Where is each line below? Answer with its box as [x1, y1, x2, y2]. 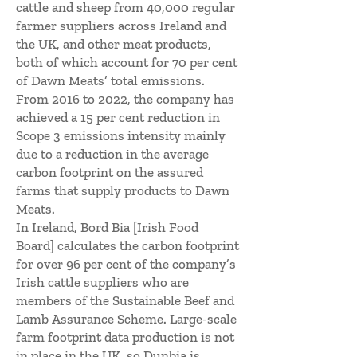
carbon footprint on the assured [16, 164, 203, 180]
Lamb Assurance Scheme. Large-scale [16, 311, 237, 327]
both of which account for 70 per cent [16, 54, 237, 70]
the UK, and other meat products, [16, 36, 211, 52]
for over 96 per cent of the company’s [16, 256, 236, 272]
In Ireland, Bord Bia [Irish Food [16, 219, 198, 235]
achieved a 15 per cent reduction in [16, 109, 220, 125]
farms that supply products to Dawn [16, 182, 229, 198]
